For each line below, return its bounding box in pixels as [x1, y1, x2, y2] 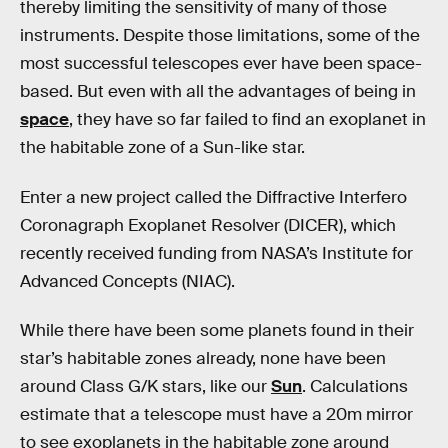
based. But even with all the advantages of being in [20, 81, 416, 102]
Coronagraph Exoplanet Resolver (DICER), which [20, 214, 396, 236]
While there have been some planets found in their [20, 320, 414, 342]
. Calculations [302, 376, 408, 398]
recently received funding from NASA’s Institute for [20, 242, 413, 264]
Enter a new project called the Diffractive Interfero [20, 186, 407, 208]
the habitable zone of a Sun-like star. [20, 137, 305, 158]
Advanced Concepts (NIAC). [20, 270, 235, 292]
